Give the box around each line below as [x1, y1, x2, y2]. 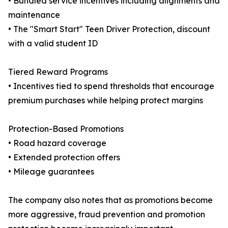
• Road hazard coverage [8, 138, 106, 149]
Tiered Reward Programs [8, 67, 108, 77]
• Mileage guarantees [8, 166, 94, 177]
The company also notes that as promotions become [8, 195, 213, 206]
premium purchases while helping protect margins [8, 95, 203, 106]
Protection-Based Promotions [8, 124, 124, 134]
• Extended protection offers [8, 152, 120, 163]
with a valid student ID [8, 38, 98, 49]
